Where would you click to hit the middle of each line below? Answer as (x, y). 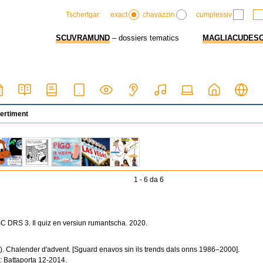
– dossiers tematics (144, 38)
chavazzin (159, 14)
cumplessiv (214, 14)
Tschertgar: (83, 15)
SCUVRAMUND (83, 38)
